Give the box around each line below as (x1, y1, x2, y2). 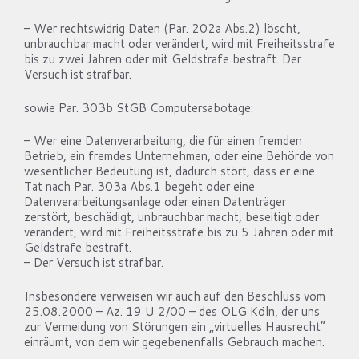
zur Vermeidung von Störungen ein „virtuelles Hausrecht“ (24, 317, 325, 335)
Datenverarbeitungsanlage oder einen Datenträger (24, 193, 286, 210)
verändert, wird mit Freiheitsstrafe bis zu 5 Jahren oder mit (24, 224, 334, 240)
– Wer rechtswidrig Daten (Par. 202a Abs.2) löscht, (24, 20, 301, 37)
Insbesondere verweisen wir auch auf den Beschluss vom (24, 287, 325, 305)
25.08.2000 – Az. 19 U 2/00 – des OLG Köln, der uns (24, 302, 320, 320)
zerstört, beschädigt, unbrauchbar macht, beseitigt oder (24, 208, 319, 225)
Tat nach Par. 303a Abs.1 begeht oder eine (24, 178, 255, 195)
